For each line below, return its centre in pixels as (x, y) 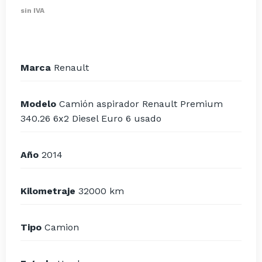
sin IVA (32, 11)
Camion (60, 227)
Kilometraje (48, 191)
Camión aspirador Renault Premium (139, 104)
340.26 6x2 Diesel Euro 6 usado (91, 119)
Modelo (38, 104)
